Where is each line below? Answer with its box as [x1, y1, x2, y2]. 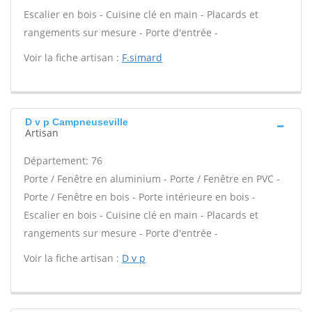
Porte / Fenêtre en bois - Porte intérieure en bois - [24, 190, 256, 203]
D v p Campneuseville [25, 116, 128, 127]
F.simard [122, 51, 162, 64]
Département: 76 [24, 154, 102, 167]
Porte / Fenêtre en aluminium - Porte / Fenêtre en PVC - [24, 172, 280, 185]
